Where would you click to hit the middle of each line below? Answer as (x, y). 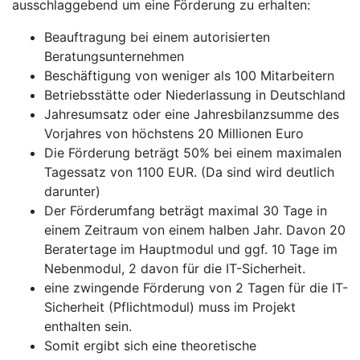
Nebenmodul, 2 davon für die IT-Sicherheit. (175, 268)
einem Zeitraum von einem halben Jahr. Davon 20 (195, 230)
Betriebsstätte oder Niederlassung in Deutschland (195, 95)
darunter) (72, 191)
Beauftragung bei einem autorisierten (157, 37)
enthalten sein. (88, 326)
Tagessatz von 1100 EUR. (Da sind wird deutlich (189, 172)
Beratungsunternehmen (114, 56)
